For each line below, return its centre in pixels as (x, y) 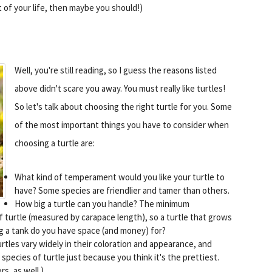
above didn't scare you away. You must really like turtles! (120, 88)
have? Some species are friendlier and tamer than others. (122, 190)
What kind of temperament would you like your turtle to (120, 177)
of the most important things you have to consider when (122, 124)
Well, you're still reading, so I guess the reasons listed (116, 70)
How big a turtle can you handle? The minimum (102, 203)
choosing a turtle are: (55, 143)
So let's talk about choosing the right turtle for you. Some (123, 106)
